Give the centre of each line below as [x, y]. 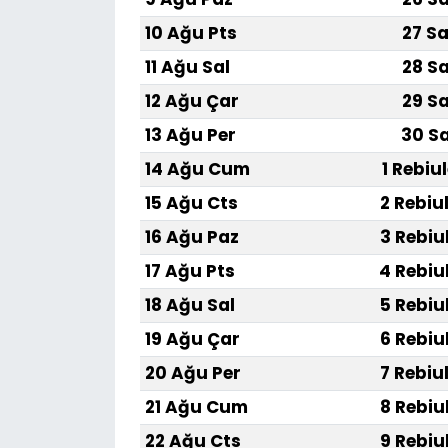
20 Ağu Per [192, 373]
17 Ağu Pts [189, 271]
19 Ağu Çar [192, 339]
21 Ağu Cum [196, 407]
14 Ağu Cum [197, 169]
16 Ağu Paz [191, 237]
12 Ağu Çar [191, 101]
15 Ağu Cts [191, 203]
